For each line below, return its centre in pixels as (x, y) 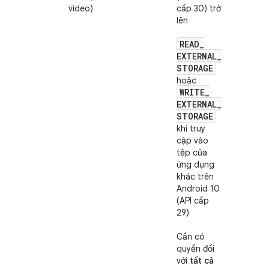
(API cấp (193, 201)
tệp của (192, 153)
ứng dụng (195, 165)
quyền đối (195, 249)
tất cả (202, 261)
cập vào (192, 141)
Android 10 (198, 189)
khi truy (191, 128)
